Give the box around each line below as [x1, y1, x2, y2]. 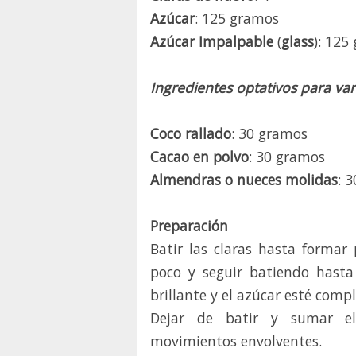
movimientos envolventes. [150, 331, 322, 351]
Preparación [150, 216, 228, 236]
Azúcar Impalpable [150, 32, 273, 52]
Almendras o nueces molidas [150, 170, 338, 190]
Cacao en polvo [150, 147, 249, 167]
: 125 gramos [195, 9, 279, 29]
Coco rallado [150, 124, 231, 144]
